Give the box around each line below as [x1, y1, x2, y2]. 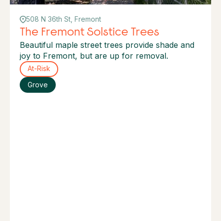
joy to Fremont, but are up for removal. [20, 50, 168, 61]
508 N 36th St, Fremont [26, 15, 101, 23]
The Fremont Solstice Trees [20, 24, 159, 38]
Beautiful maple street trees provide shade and [20, 39, 194, 50]
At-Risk [27, 65, 50, 73]
